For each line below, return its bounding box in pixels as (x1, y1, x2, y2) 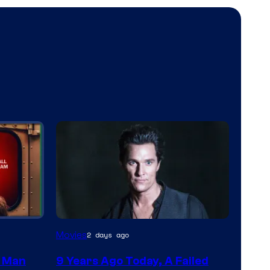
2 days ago (87, 230, 129, 240)
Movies (56, 229, 87, 240)
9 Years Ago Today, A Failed (56, 254, 209, 268)
